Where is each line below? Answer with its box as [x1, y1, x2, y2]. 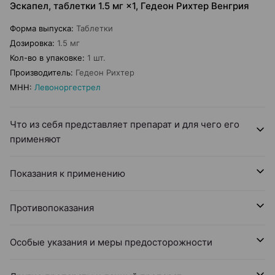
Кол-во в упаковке [10, 53, 82, 63]
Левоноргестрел [34, 82, 101, 92]
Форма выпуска [10, 23, 71, 33]
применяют [10, 133, 61, 145]
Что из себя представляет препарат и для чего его [10, 118, 239, 130]
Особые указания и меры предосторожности [10, 236, 212, 248]
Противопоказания [10, 202, 94, 214]
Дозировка [10, 38, 52, 48]
